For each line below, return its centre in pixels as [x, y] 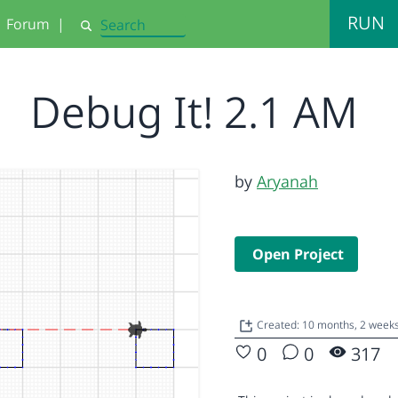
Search [99, 33]
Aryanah [287, 181]
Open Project [298, 254]
